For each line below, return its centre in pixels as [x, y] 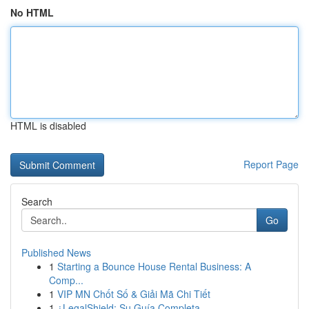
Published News [56, 252]
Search [37, 201]
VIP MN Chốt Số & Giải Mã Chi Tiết [134, 294]
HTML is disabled [48, 126]
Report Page [271, 164]
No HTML [32, 12]
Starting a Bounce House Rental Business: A [154, 266]
